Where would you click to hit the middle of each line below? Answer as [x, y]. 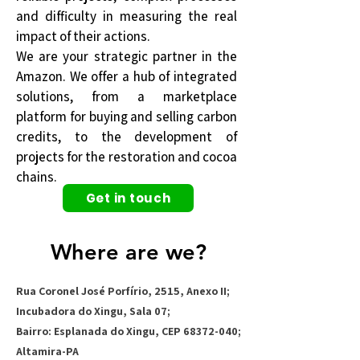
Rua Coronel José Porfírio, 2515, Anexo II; [123, 291]
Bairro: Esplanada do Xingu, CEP [100, 331]
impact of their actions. [83, 36]
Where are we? [129, 252]
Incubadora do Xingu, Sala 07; [93, 311]
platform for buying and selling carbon [127, 117]
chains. [37, 177]
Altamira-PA [47, 351]
